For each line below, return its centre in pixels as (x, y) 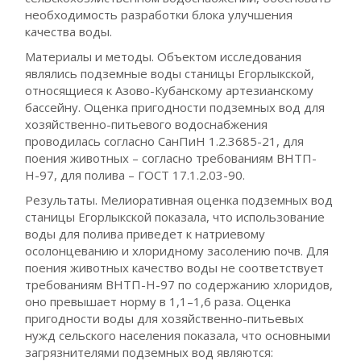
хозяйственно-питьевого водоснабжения (147, 124)
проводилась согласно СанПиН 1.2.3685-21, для (165, 141)
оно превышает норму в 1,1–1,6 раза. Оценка (158, 301)
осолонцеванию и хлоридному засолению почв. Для (177, 251)
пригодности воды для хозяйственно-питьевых (165, 318)
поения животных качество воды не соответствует (175, 268)
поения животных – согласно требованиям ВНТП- (171, 158)
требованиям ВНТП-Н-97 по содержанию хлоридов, (179, 284)
